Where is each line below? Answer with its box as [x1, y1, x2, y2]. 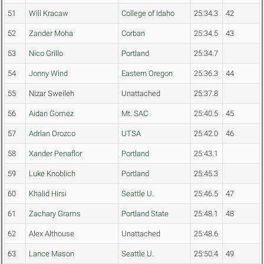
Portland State [121, 209, 169, 219]
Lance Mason [29, 249, 74, 259]
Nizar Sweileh [29, 89, 74, 98]
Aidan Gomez [29, 109, 74, 118]
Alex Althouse [29, 229, 74, 239]
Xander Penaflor [29, 149, 82, 159]
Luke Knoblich [29, 169, 75, 179]
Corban [121, 29, 145, 38]
